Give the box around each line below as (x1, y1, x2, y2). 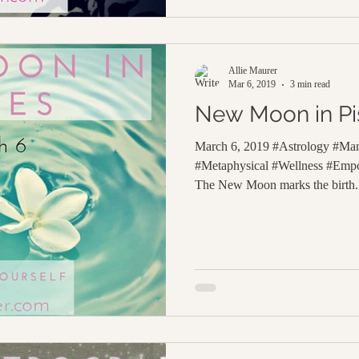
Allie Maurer (228, 65, 277, 76)
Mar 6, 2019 (228, 79, 276, 90)
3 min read (290, 79, 330, 90)
